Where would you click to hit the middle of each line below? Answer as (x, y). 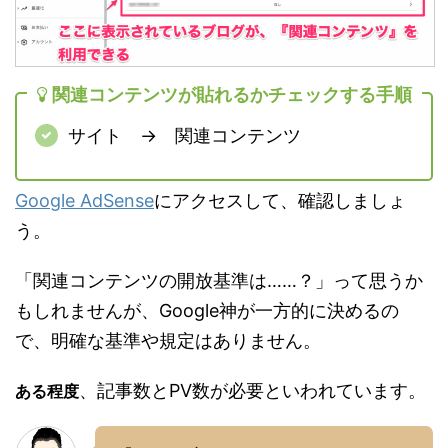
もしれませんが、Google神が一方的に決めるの (207, 311)
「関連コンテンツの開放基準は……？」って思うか (219, 281)
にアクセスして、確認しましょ (280, 201)
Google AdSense (84, 201)
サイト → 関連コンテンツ (184, 136)
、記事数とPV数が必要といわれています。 (252, 391)
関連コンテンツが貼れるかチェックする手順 (232, 95)
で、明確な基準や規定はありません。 (168, 341)
